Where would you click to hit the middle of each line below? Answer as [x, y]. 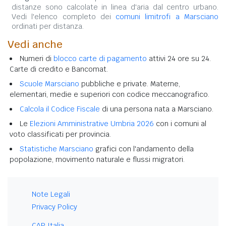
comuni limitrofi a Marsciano [167, 16]
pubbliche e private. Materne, [130, 83]
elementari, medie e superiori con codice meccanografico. [109, 94]
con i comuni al [180, 123]
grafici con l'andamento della [144, 149]
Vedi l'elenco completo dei [64, 16]
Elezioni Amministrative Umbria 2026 [92, 123]
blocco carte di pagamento [100, 58]
